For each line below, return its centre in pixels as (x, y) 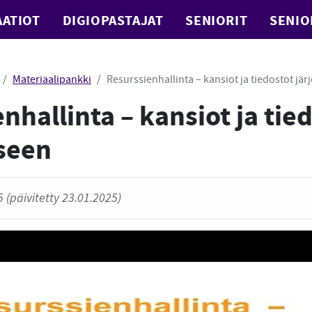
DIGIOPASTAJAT (113, 20)
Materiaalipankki (52, 79)
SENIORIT (217, 20)
